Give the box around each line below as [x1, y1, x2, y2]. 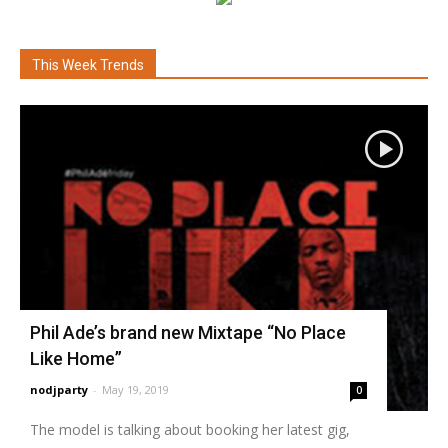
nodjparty [30, 381, 88, 397]
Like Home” [30, 347, 122, 369]
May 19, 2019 [102, 381, 169, 397]
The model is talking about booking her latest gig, [30, 419, 350, 439]
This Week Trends [32, 57, 144, 73]
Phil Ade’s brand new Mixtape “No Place [30, 321, 346, 343]
